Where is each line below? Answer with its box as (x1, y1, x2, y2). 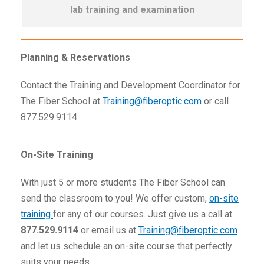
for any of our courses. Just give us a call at (53, 209, 232, 220)
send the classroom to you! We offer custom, (21, 193, 209, 204)
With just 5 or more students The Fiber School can (21, 177, 225, 188)
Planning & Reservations (21, 52, 130, 63)
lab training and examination (70, 4, 194, 15)
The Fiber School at (21, 95, 103, 107)
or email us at (81, 225, 138, 236)
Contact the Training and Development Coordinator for (21, 80, 240, 91)
